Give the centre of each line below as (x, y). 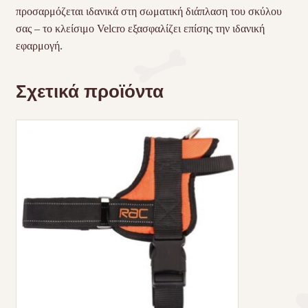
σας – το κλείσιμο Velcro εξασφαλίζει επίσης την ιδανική (140, 28)
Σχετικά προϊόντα (89, 91)
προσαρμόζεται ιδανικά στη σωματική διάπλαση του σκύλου (148, 11)
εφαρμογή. (39, 45)
